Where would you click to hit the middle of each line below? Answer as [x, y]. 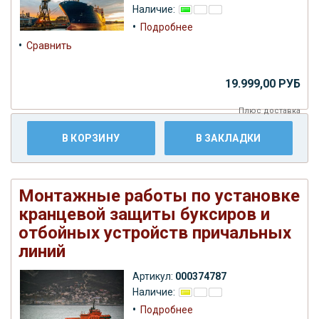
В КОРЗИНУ [91, 138]
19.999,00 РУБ [263, 83]
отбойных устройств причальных [155, 232]
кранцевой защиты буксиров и [144, 214]
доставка [282, 110]
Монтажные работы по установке [159, 195]
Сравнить [49, 45]
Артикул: [154, 276]
